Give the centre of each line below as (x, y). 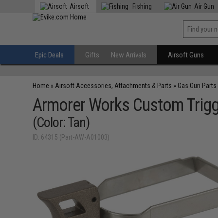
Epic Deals (50, 55)
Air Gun (204, 6)
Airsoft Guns (186, 55)
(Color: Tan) (61, 122)
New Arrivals (129, 55)
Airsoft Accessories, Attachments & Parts (114, 86)
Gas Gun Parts (197, 86)
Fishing (142, 6)
